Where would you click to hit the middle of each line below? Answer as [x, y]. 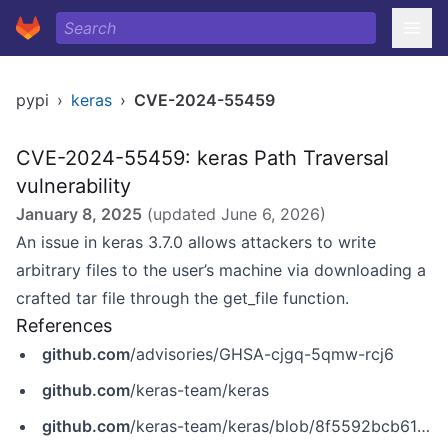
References [64, 325]
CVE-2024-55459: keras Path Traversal [202, 158]
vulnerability [73, 186]
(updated [181, 214]
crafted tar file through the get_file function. [182, 298]
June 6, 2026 [270, 214]
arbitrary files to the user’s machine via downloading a [221, 270]
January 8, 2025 [79, 214]
